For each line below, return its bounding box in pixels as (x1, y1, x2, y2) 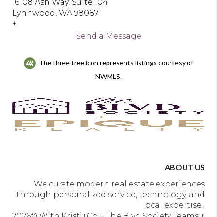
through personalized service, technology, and (16, 190, 205, 200)
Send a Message (76, 31, 141, 41)
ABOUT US (165, 162, 205, 172)
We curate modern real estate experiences (34, 179, 205, 189)
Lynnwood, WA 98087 (12, 8, 99, 17)
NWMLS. (95, 72, 122, 81)
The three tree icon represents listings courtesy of (36, 59, 193, 67)
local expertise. (143, 201, 205, 210)
